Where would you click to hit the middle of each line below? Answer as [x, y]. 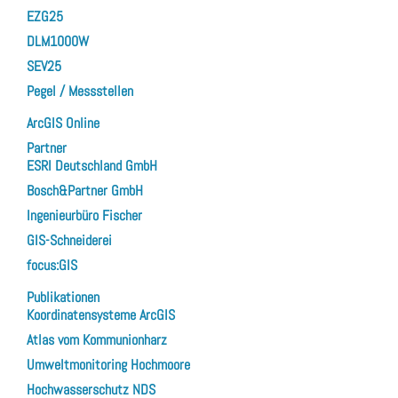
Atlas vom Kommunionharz [97, 339]
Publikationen [63, 297]
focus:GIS [52, 265]
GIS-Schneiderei [69, 240]
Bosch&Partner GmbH [85, 190]
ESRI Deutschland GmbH [92, 165]
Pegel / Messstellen [80, 91]
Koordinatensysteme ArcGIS [101, 314]
